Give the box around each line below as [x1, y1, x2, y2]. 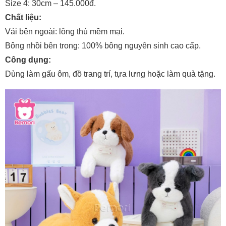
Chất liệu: [5, 13, 41, 22]
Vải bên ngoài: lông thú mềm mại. [5, 27, 125, 36]
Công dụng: [5, 55, 51, 64]
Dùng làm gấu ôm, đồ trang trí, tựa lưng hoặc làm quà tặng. [5, 69, 215, 78]
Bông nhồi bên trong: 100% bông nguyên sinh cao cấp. [5, 41, 201, 50]
